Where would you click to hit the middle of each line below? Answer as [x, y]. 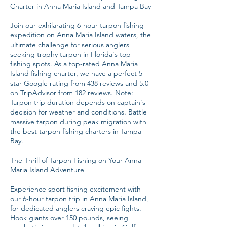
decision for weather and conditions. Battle [79, 112]
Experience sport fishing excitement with [75, 189]
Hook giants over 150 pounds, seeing [69, 218]
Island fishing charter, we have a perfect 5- [78, 74]
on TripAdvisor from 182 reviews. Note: [72, 93]
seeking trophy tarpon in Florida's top [70, 54]
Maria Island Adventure [47, 170]
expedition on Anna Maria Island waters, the [81, 35]
